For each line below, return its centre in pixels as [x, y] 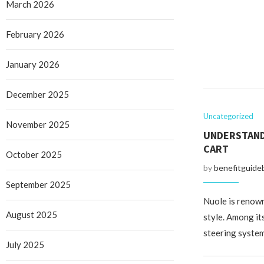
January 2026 [33, 64]
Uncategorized [228, 116]
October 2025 [34, 154]
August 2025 [32, 214]
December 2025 [37, 94]
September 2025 [38, 184]
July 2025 [25, 245]
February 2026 [35, 34]
